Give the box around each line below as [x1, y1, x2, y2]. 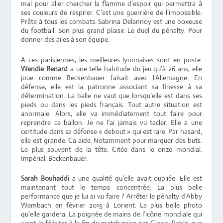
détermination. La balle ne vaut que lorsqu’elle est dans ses [21, 91, 202, 100]
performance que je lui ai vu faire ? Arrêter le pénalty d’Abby [21, 192, 202, 201]
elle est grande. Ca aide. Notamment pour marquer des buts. [21, 135, 202, 145]
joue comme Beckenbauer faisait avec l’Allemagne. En [21, 73, 202, 82]
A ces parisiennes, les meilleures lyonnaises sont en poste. [21, 55, 202, 64]
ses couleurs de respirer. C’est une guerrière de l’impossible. [21, 8, 202, 17]
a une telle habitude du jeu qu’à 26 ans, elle [68, 64, 202, 73]
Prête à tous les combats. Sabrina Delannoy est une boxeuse [21, 17, 202, 26]
